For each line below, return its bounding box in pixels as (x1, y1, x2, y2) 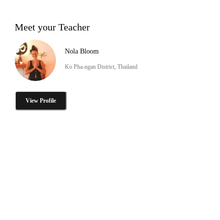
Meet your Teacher (15, 21, 90, 32)
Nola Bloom (65, 47, 99, 55)
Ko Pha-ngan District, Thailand (65, 63, 137, 70)
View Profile (26, 97, 56, 104)
